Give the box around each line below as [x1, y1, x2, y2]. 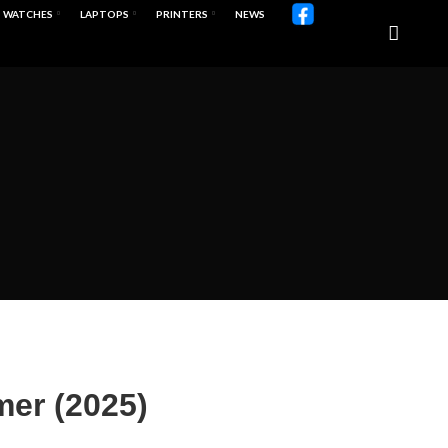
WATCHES [2, 7, 53, 20]
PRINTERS [155, 7, 208, 20]
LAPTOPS [79, 7, 129, 20]
